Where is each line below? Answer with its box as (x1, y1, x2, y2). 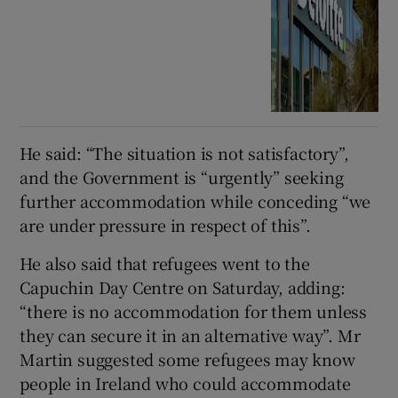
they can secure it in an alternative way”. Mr (20, 323, 361, 347)
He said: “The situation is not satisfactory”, (20, 141, 349, 165)
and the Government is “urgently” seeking (20, 165, 344, 189)
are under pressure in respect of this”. (20, 213, 311, 237)
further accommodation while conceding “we (20, 189, 371, 213)
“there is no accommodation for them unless (20, 299, 368, 323)
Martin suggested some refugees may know (20, 347, 355, 371)
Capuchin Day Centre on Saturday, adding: (20, 275, 346, 299)
